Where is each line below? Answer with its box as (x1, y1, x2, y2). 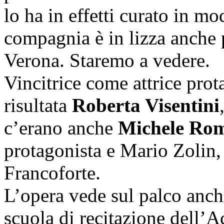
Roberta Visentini (72, 94, 219, 116)
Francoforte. (4, 162, 100, 184)
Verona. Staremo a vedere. (4, 49, 210, 71)
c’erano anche (4, 117, 118, 139)
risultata (4, 94, 72, 116)
